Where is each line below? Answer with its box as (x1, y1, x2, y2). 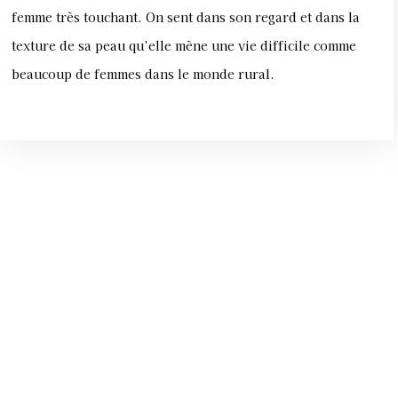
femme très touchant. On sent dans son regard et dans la (12, 8, 360, 27)
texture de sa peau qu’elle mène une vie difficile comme (12, 36, 356, 55)
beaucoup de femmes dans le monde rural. (12, 65, 282, 84)
